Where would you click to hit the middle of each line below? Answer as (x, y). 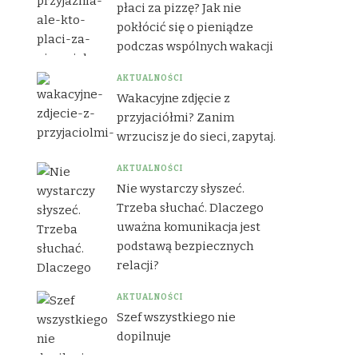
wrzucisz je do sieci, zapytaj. (196, 136)
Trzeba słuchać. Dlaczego (190, 207)
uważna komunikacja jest (189, 227)
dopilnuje (144, 336)
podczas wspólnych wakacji (195, 46)
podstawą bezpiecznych (185, 246)
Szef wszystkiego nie (176, 317)
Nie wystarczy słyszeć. (181, 188)
